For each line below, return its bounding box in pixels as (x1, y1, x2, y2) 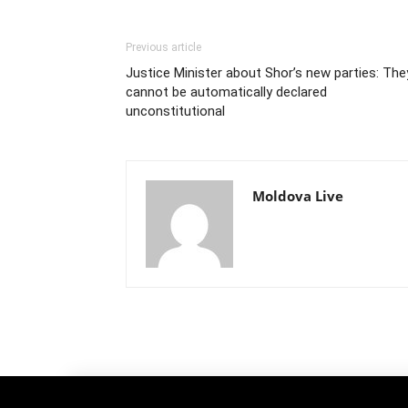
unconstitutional (126, 102, 225, 119)
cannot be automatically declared (126, 83, 327, 100)
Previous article (126, 40, 201, 54)
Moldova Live (252, 186, 343, 205)
